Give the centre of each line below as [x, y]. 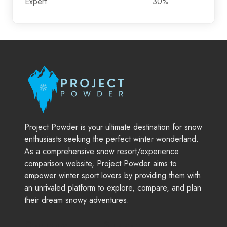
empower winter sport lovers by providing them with [112, 175]
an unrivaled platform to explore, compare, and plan [113, 187]
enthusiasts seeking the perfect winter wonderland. [111, 139]
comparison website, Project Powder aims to [101, 163]
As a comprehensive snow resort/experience [102, 151]
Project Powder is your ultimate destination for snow [113, 127]
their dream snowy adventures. [77, 200]
